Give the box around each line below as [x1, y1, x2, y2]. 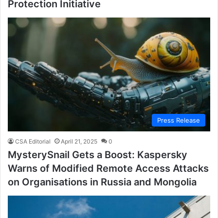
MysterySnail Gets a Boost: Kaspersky [8, 149, 187, 161]
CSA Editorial [15, 138, 51, 145]
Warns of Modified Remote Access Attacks [8, 163, 209, 175]
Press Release [157, 116, 200, 125]
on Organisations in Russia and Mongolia [8, 176, 197, 188]
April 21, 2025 [61, 138, 97, 145]
